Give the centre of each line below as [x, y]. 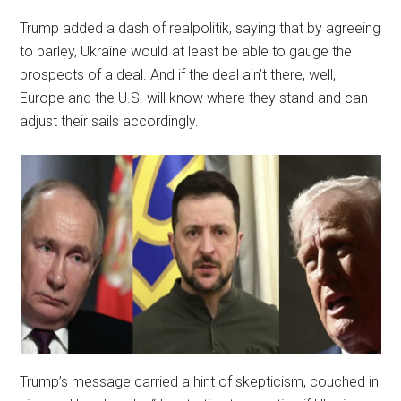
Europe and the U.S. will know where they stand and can [194, 98]
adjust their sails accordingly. [110, 121]
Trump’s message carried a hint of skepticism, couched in [200, 382]
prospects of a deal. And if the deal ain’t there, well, [178, 74]
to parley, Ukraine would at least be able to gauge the [186, 51]
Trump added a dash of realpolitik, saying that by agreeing [200, 28]
